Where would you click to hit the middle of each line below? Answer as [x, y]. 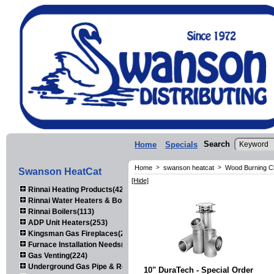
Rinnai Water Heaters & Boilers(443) [91, 200]
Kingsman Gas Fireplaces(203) [81, 233]
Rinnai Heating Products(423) [78, 189]
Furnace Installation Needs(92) [80, 244]
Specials [181, 144]
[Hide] [140, 180]
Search [217, 144]
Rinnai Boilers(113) [60, 211]
